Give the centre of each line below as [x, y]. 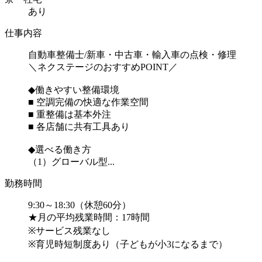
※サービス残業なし [69, 231]
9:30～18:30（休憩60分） [80, 205]
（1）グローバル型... [71, 162]
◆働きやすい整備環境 [74, 90]
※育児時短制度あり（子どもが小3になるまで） [128, 244]
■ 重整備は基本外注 [70, 115]
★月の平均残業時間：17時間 [89, 218]
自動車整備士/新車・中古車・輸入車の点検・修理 [132, 55]
